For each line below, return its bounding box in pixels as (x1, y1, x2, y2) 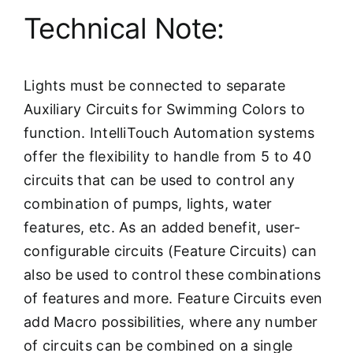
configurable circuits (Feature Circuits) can (24, 242, 317, 259)
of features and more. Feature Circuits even (24, 289, 323, 307)
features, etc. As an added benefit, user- (24, 218, 301, 236)
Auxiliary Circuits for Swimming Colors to (24, 100, 306, 117)
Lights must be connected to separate (24, 76, 286, 94)
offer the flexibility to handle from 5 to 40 (24, 147, 311, 165)
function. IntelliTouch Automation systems (24, 124, 315, 141)
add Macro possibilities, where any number (24, 313, 318, 330)
